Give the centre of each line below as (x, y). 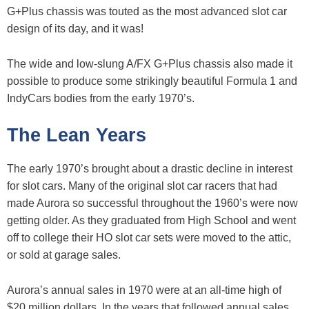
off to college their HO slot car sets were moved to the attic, (149, 238)
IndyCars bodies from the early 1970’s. (101, 98)
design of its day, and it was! (75, 29)
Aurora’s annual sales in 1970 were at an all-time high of (144, 290)
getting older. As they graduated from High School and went (151, 221)
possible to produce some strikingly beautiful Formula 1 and (152, 81)
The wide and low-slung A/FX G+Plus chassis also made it (150, 63)
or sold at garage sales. (64, 255)
